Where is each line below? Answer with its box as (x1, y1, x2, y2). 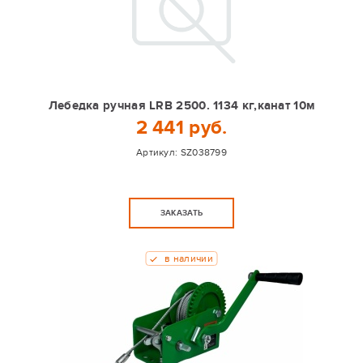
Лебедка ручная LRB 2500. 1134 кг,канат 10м (48, 98, 315, 113)
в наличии (164, 253, 213, 264)
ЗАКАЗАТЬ (160, 208, 203, 218)
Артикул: (135, 147, 181, 158)
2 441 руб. (135, 116, 228, 139)
